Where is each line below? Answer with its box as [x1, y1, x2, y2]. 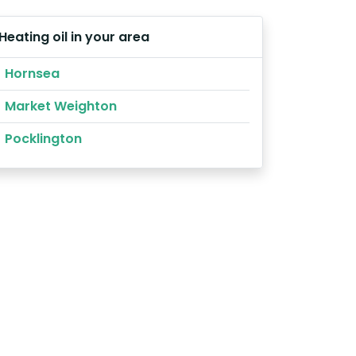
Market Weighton [5, 96, 117, 115]
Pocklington [5, 129, 82, 148]
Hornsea [5, 64, 60, 83]
